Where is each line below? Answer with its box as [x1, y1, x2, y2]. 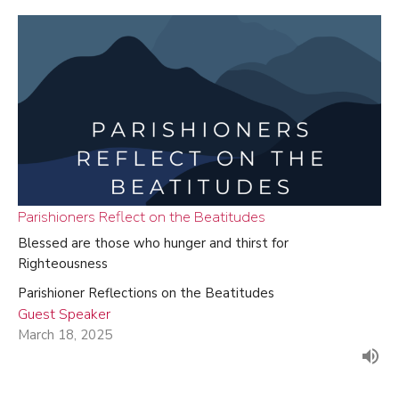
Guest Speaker [18, 304, 110, 324]
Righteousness [18, 254, 108, 273]
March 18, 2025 [18, 325, 112, 344]
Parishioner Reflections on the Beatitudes [18, 283, 274, 302]
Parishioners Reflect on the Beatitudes [18, 206, 265, 227]
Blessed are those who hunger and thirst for [18, 233, 289, 252]
